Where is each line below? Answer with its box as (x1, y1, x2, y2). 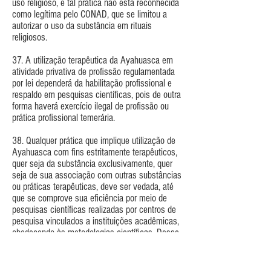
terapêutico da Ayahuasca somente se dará (12, 249, 165, 261)
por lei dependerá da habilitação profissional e (12, 77, 172, 89)
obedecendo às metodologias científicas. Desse (12, 226, 179, 238)
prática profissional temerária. (12, 111, 115, 123)
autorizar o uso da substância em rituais (12, 19, 152, 31)
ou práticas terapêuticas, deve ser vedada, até (12, 180, 174, 192)
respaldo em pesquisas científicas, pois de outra (12, 88, 181, 100)
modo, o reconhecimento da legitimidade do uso (12, 238, 179, 250)
